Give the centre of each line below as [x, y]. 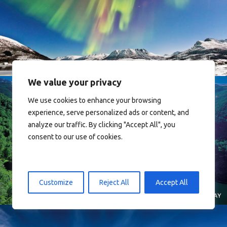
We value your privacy [75, 82]
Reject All [114, 182]
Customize [56, 182]
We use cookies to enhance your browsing [94, 100]
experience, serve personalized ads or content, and [108, 112]
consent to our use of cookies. [75, 137]
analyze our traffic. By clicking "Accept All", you [102, 125]
